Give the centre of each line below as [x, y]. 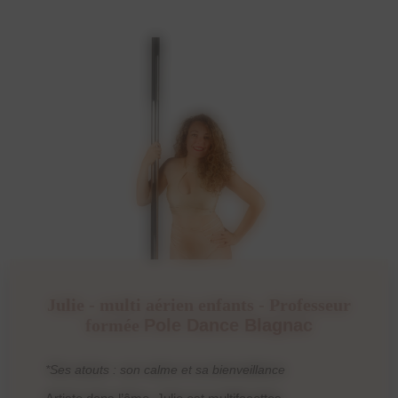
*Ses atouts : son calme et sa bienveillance [166, 369]
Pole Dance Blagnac [228, 325]
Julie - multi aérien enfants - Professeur [199, 304]
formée [115, 325]
